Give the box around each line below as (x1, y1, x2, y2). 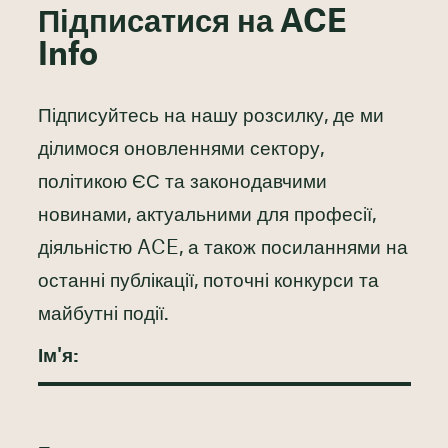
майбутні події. (37, 305, 169, 325)
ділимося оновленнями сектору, (37, 140, 324, 160)
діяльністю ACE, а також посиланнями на (37, 239, 408, 259)
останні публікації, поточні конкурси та (37, 272, 379, 292)
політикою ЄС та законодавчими (37, 173, 327, 193)
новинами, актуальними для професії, (37, 206, 376, 226)
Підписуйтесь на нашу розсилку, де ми (37, 107, 384, 127)
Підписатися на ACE (37, 7, 347, 39)
